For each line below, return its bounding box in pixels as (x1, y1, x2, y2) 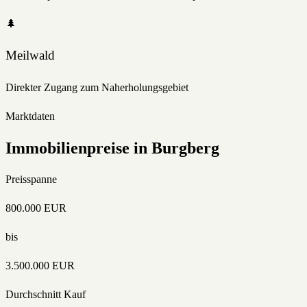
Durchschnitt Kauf (5, 288, 86, 300)
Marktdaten (5, 110, 55, 123)
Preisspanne (5, 173, 57, 185)
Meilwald (5, 48, 55, 63)
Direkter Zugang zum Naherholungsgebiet (5, 82, 188, 94)
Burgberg (151, 139, 219, 158)
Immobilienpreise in (5, 139, 151, 158)
